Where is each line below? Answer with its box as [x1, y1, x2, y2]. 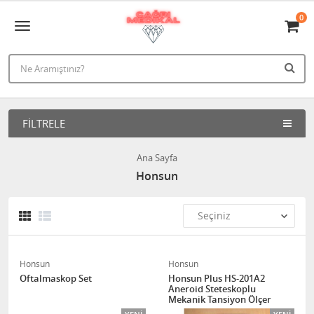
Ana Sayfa [137, 151, 177, 164]
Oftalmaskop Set [20, 272, 92, 285]
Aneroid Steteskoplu [168, 282, 256, 295]
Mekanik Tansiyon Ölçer [168, 293, 271, 306]
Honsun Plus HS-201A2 [168, 272, 265, 285]
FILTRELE [22, 116, 65, 130]
